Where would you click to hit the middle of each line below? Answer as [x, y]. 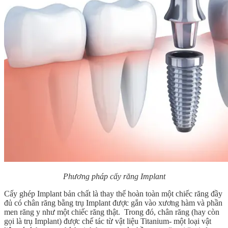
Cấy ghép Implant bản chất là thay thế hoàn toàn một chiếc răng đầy [113, 194]
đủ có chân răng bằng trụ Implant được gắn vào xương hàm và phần [113, 203]
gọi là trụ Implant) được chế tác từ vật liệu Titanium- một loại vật [108, 221]
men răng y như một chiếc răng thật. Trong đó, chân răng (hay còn [112, 212]
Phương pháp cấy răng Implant [114, 177]
